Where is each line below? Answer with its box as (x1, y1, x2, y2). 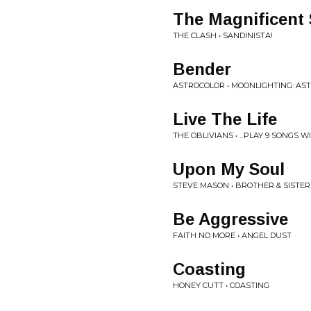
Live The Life (173, 110, 277, 128)
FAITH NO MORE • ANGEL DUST (173, 230, 292, 240)
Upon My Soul (173, 160, 285, 178)
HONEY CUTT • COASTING (173, 280, 269, 290)
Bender (173, 60, 231, 78)
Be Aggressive (173, 210, 288, 228)
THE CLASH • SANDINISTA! (173, 31, 273, 40)
